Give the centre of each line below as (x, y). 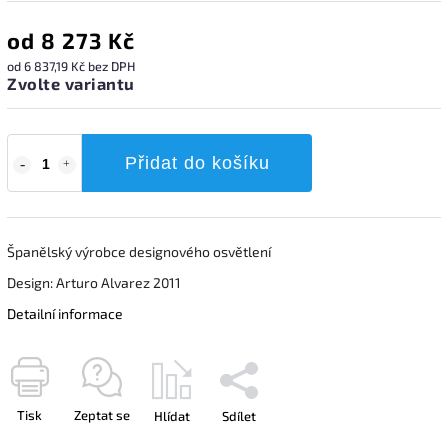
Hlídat (172, 415)
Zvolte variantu (71, 83)
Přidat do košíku (197, 162)
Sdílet (239, 415)
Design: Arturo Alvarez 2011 (94, 282)
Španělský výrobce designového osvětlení (139, 251)
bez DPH (110, 65)
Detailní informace (65, 313)
